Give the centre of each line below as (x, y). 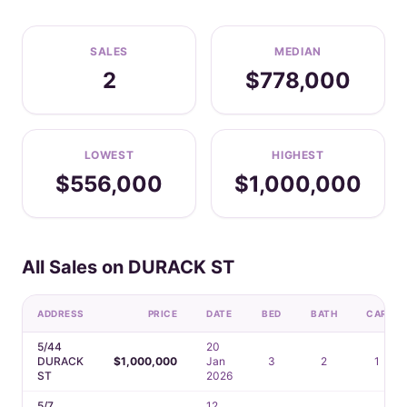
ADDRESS (61, 313)
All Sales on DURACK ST (128, 267)
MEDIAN (298, 51)
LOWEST (109, 155)
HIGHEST (298, 155)
